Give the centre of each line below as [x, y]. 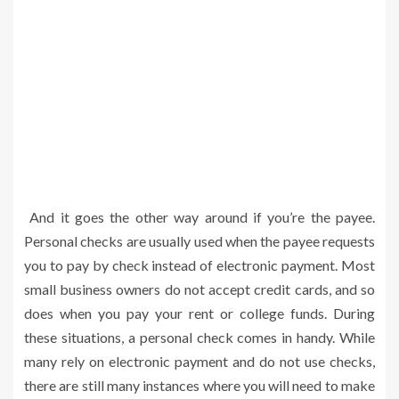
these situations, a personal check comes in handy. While [199, 337]
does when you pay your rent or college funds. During [199, 313]
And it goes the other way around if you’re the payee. [199, 216]
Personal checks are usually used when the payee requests [199, 240]
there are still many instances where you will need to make [199, 385]
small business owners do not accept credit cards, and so [199, 289]
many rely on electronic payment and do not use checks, [199, 361]
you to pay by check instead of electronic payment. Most [199, 265]
